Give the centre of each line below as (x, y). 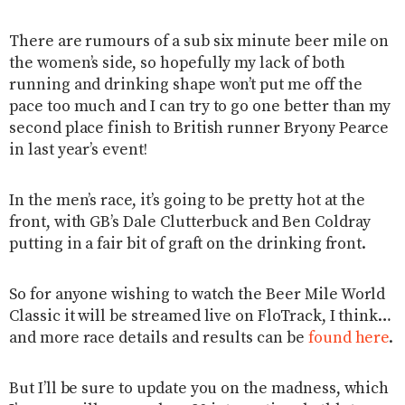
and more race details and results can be (159, 339)
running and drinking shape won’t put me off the (186, 85)
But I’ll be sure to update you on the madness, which (199, 389)
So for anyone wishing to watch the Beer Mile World (198, 295)
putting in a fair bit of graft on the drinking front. (188, 245)
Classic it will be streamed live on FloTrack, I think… (201, 317)
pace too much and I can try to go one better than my (200, 107)
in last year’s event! (78, 151)
